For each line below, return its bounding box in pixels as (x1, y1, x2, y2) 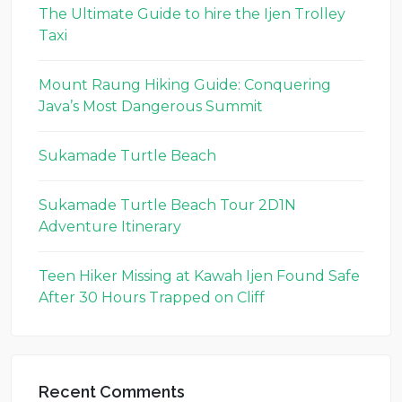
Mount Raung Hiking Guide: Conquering (39, 76, 331, 93)
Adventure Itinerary (39, 218, 181, 235)
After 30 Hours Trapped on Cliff (39, 289, 265, 306)
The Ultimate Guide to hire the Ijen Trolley (39, 5, 345, 22)
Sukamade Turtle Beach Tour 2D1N (39, 197, 296, 214)
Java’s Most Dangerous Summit (39, 98, 263, 115)
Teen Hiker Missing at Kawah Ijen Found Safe (39, 267, 360, 284)
